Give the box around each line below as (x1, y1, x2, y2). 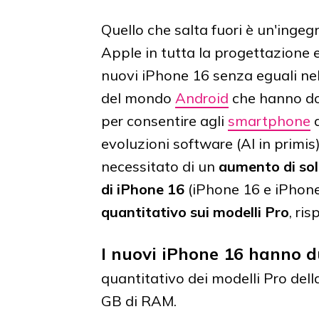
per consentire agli (101, 112, 228, 130)
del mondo (101, 89, 175, 108)
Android (175, 89, 229, 108)
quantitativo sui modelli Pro (101, 203, 289, 221)
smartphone (228, 112, 310, 130)
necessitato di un (101, 157, 219, 176)
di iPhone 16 (101, 180, 184, 199)
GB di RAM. (101, 292, 177, 310)
